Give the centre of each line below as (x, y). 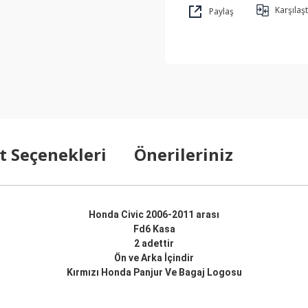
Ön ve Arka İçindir (154, 258)
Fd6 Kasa (154, 229)
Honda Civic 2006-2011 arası (154, 214)
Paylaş (221, 11)
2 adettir (154, 243)
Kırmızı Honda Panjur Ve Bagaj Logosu (154, 272)
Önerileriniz (184, 154)
